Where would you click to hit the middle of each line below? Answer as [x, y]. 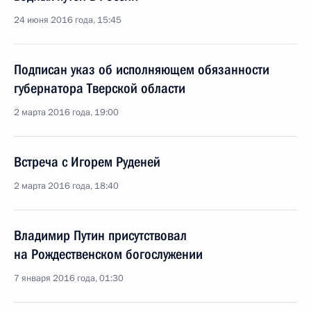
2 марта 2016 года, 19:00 [66, 112]
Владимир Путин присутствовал [100, 235]
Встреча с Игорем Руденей [87, 162]
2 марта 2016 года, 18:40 [66, 186]
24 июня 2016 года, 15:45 [68, 20]
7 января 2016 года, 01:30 [69, 278]
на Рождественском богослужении [108, 254]
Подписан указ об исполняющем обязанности [142, 69]
